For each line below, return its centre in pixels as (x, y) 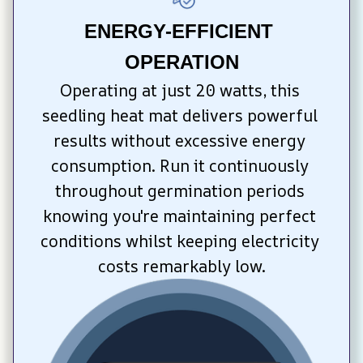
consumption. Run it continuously (179, 165)
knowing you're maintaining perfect (179, 216)
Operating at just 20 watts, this (179, 90)
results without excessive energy (179, 140)
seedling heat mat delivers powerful (179, 115)
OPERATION (181, 62)
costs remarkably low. (181, 266)
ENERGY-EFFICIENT (179, 31)
